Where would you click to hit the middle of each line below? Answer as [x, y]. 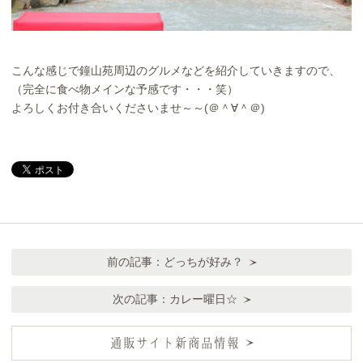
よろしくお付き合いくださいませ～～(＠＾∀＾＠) [139, 109]
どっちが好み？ [203, 262]
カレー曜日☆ [203, 299]
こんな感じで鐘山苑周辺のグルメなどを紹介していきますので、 [176, 71]
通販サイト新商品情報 [174, 343]
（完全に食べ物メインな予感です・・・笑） [125, 90]
